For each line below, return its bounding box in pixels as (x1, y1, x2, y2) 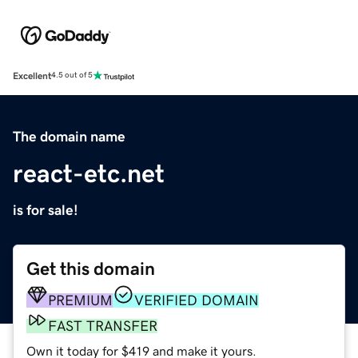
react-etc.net (13, 160, 165, 186)
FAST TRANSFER (48, 318, 157, 333)
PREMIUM (48, 292, 113, 308)
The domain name (13, 129, 125, 144)
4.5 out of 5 (51, 71, 93, 80)
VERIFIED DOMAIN (134, 292, 259, 308)
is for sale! (13, 202, 78, 217)
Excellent (13, 70, 51, 81)
